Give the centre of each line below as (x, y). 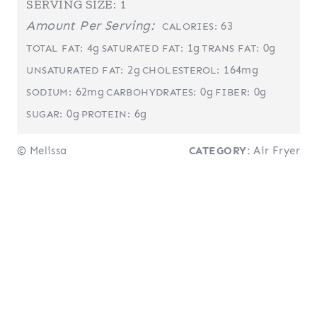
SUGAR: (45, 114)
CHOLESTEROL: (181, 70)
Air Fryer (275, 151)
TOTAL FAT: (55, 48)
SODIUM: (49, 92)
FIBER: (233, 92)
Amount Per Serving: (90, 25)
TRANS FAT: (231, 48)
